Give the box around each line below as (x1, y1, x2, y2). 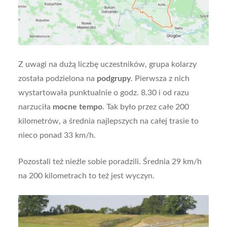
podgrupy (96, 74, 131, 83)
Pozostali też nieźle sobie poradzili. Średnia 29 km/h (18, 158, 202, 166)
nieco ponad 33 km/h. (18, 131, 96, 140)
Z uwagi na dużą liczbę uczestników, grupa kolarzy (18, 60, 197, 69)
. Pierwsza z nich (130, 74, 190, 83)
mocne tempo (52, 103, 102, 111)
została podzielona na (18, 74, 97, 83)
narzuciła (18, 103, 53, 111)
